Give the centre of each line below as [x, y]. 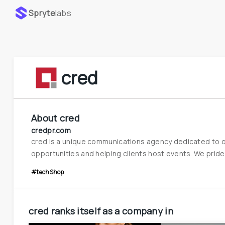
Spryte [42, 13]
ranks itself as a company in [112, 211]
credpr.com [51, 130]
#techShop [48, 172]
